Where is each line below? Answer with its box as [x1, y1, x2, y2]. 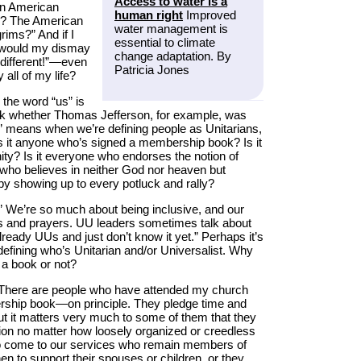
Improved [183, 8, 236, 23]
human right [114, 8, 183, 23]
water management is [114, 22, 228, 36]
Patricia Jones [114, 63, 189, 77]
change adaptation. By [114, 49, 231, 64]
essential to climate [114, 35, 215, 50]
